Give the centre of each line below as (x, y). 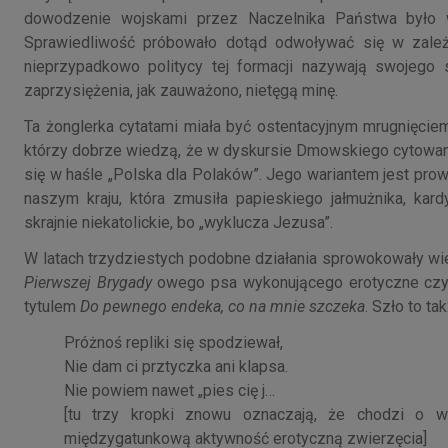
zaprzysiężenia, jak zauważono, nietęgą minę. (181, 90)
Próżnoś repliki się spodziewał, (173, 342)
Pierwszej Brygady (88, 282)
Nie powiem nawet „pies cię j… (171, 390)
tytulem (52, 306)
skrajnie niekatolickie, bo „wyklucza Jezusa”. (178, 222)
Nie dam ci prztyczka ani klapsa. (176, 366)
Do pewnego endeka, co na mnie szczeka (222, 306)
